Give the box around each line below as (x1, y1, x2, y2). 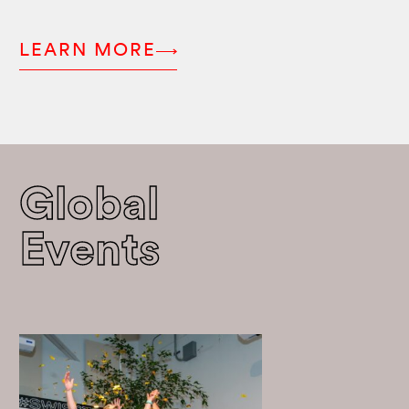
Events (19, 229, 161, 277)
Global (19, 184, 159, 231)
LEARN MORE (19, 41, 156, 60)
